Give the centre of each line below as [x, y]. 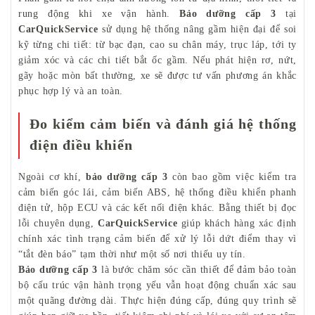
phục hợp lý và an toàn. [71, 91]
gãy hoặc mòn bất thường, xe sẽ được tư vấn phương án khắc [157, 76]
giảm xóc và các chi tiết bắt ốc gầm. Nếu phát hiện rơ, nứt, [157, 60]
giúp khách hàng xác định [237, 224]
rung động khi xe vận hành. [99, 14]
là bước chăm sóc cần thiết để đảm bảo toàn [198, 270]
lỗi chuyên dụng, [58, 224]
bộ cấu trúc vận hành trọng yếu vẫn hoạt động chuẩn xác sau [157, 285]
